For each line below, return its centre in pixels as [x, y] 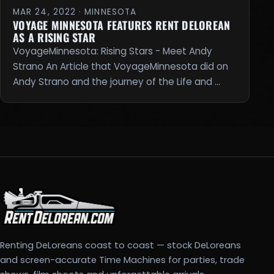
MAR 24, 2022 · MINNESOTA [75, 12]
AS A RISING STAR [54, 37]
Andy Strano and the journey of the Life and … [117, 81]
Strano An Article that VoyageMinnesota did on [120, 66]
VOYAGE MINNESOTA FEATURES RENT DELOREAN [122, 25]
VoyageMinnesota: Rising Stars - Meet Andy [113, 51]
